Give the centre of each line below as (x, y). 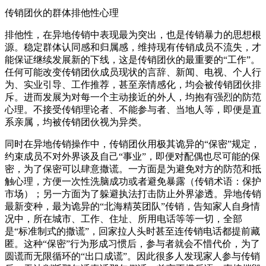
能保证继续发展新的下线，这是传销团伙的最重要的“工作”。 (132, 59)
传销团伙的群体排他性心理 (62, 12)
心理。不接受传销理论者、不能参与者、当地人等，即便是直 (133, 109)
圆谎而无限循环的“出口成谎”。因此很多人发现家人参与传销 (132, 256)
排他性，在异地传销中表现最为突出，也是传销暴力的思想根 (133, 34)
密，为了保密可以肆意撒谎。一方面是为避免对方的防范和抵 (133, 169)
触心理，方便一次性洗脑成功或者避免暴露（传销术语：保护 (133, 181)
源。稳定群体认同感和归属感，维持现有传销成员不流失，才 (133, 47)
